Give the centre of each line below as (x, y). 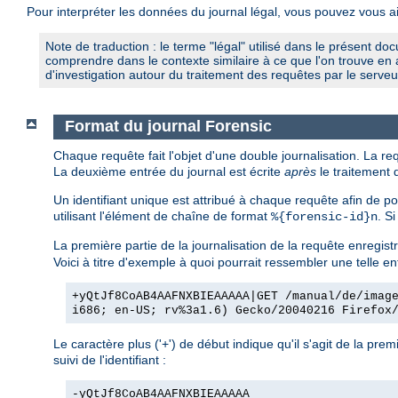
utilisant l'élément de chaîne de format (162, 215)
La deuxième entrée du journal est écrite (169, 171)
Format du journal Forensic (168, 127)
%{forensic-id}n (324, 216)
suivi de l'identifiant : (110, 359)
